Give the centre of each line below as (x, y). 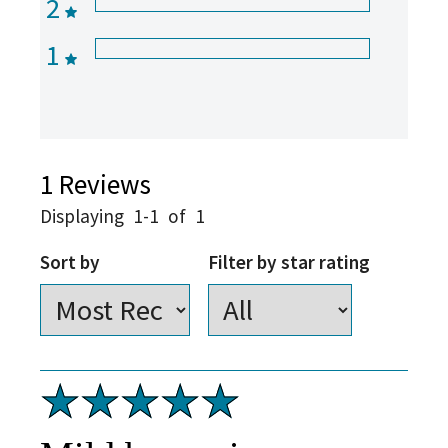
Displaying (84, 215)
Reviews (105, 183)
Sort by (70, 261)
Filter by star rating (289, 261)
